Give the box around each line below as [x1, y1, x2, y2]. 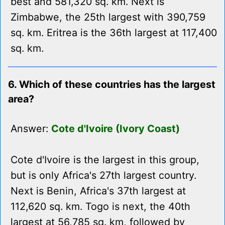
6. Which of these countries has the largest [8, 78, 215, 91]
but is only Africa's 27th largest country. [11, 169, 196, 182]
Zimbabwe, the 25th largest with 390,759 [11, 11, 205, 24]
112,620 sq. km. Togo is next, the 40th [11, 200, 190, 213]
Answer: [11, 123, 51, 135]
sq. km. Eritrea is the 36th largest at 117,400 [11, 27, 217, 39]
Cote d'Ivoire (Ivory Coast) [51, 123, 180, 135]
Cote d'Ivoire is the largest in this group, [11, 154, 199, 166]
